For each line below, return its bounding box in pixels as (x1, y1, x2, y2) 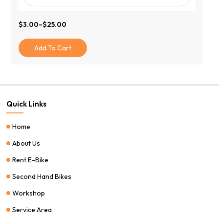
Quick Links (6, 99, 47, 109)
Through (18, 50, 47, 59)
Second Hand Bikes (12, 172, 72, 181)
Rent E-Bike (12, 155, 49, 164)
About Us (12, 138, 41, 148)
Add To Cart (34, 43, 72, 52)
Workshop (12, 188, 45, 197)
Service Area (12, 205, 52, 214)
